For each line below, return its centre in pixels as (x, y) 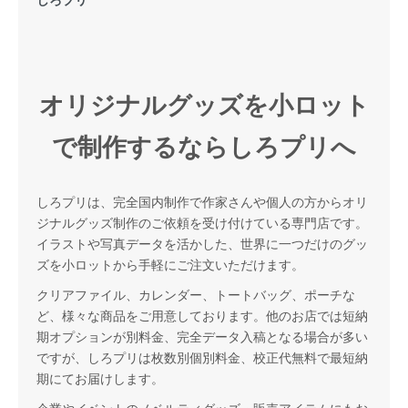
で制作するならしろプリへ (204, 146)
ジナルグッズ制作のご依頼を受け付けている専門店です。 (202, 223)
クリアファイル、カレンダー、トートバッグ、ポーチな (196, 295)
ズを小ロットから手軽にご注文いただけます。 (170, 265)
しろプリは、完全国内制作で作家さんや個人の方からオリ (202, 202)
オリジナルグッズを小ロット (204, 104)
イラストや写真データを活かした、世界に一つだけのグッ (202, 244)
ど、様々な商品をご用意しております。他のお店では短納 (202, 316)
